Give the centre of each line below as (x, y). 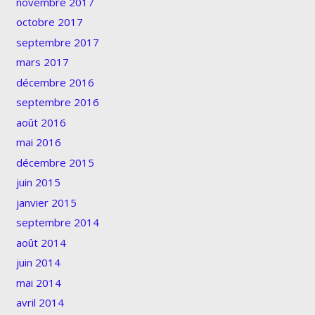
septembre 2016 (57, 102)
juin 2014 (38, 263)
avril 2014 (40, 303)
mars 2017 (42, 62)
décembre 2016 (55, 82)
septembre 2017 (57, 42)
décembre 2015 (55, 162)
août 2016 (41, 122)
